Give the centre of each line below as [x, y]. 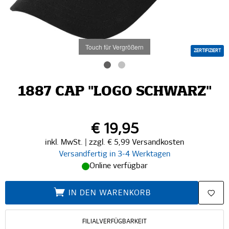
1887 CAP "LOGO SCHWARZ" [114, 92]
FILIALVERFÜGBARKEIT [114, 222]
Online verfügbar [118, 166]
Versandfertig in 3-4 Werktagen [114, 154]
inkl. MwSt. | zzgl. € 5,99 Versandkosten [114, 142]
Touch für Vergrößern [114, 47]
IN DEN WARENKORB [109, 193]
